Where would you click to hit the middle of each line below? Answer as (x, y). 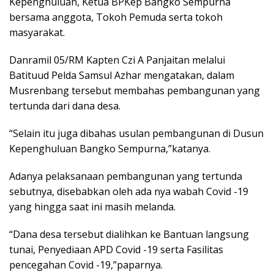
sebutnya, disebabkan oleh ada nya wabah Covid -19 (129, 191)
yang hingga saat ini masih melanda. (92, 207)
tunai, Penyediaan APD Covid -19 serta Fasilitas (116, 250)
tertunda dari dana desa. (65, 106)
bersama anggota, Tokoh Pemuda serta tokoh (116, 17)
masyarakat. (37, 32)
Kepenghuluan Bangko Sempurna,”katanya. (110, 149)
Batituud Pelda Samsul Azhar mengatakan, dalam (122, 75)
